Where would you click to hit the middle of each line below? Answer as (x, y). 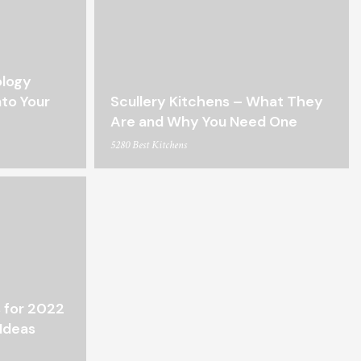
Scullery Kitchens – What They (217, 102)
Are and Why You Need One (204, 122)
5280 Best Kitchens (149, 145)
